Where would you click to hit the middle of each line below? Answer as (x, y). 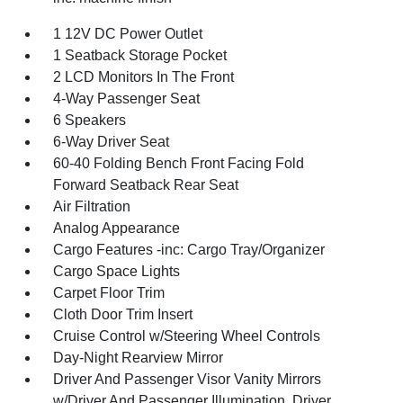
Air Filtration (92, 206)
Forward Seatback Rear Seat (146, 184)
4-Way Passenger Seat (127, 98)
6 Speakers (90, 120)
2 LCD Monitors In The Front (144, 76)
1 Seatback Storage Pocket (140, 55)
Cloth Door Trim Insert (123, 314)
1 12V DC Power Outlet (128, 33)
